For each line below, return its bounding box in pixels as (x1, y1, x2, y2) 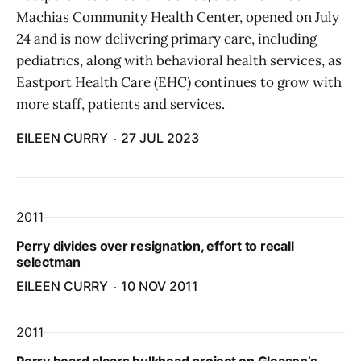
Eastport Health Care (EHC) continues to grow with (16, 73, 342, 91)
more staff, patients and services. (16, 95, 225, 113)
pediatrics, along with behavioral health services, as (16, 52, 342, 69)
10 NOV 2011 (121, 278, 198, 294)
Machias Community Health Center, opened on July (16, 8, 339, 26)
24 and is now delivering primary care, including (16, 30, 317, 48)
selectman (16, 254, 81, 270)
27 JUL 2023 (121, 130, 199, 146)
